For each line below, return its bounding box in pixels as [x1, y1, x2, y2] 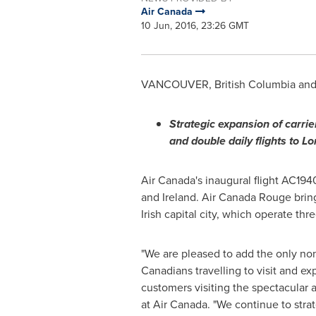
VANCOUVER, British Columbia [140, 76, 296, 92]
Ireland [162, 189, 196, 205]
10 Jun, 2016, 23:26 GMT [140, 18, 249, 33]
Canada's [157, 172, 202, 188]
